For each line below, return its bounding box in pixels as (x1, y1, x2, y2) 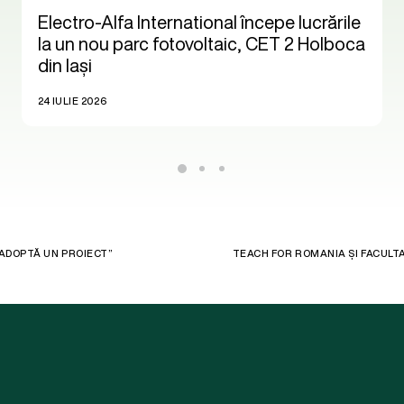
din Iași (38, 51, 92, 78)
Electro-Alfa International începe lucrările (38, 8, 361, 35)
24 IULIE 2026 (38, 94, 107, 108)
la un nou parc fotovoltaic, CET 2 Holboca (38, 30, 365, 57)
